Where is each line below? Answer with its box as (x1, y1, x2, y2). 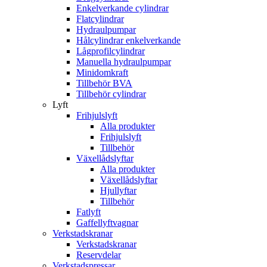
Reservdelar (76, 250, 121, 260)
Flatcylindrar (76, 14, 124, 24)
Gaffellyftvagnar (76, 218, 138, 228)
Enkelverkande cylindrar (76, 3, 169, 13)
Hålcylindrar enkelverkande (76, 35, 181, 45)
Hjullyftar (100, 185, 136, 195)
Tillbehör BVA (76, 78, 132, 88)
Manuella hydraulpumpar (76, 57, 171, 67)
